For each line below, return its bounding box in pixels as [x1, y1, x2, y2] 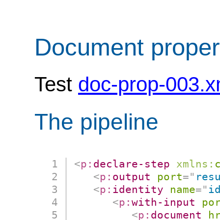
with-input [132, 196, 196, 209]
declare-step [93, 158, 170, 170]
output [112, 170, 151, 183]
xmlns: [176, 158, 215, 170]
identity [112, 183, 164, 196]
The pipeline [34, 109, 159, 135]
